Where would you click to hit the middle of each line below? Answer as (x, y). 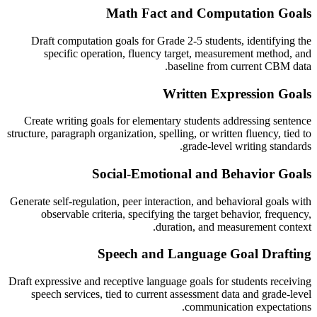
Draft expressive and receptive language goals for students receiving (160, 282)
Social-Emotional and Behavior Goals (202, 173)
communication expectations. (248, 307)
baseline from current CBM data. (240, 66)
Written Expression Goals (237, 93)
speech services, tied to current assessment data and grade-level (171, 294)
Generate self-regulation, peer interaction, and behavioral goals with (161, 201)
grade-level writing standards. (247, 146)
